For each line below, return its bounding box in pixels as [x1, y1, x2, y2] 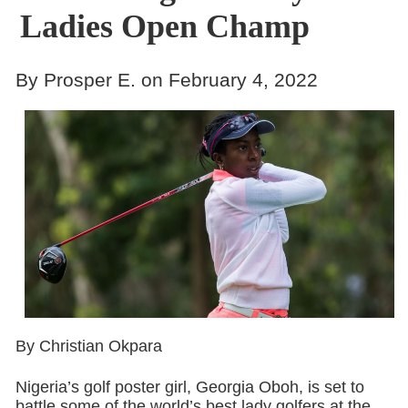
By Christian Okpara [15, 337, 162, 355]
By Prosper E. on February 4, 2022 [15, 68, 318, 90]
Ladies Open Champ [19, 8, 310, 45]
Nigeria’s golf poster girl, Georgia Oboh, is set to [15, 378, 364, 396]
